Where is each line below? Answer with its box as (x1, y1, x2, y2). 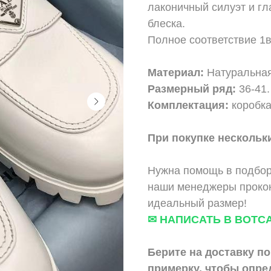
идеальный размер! (148, 197, 247, 209)
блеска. (148, 17, 185, 30)
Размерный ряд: (148, 82, 236, 95)
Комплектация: (148, 99, 229, 111)
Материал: (148, 66, 204, 79)
